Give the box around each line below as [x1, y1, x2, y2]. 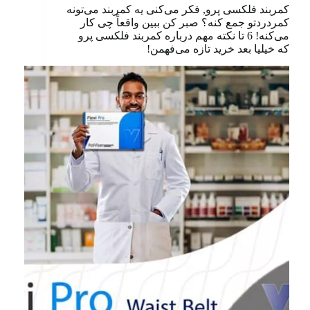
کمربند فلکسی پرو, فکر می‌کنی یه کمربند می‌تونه [66, 3, 289, 15]
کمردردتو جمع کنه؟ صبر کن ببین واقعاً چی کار [80, 17, 289, 28]
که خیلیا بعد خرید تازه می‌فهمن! [147, 43, 289, 55]
